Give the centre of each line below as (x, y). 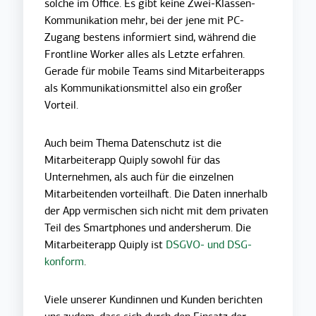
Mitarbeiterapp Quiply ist (105, 244)
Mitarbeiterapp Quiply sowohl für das (133, 160)
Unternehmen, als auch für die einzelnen (139, 177)
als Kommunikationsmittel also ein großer (144, 88)
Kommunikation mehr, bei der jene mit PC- (145, 20)
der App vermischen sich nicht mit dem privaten (157, 211)
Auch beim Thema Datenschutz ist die (133, 143)
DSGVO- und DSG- (209, 244)
